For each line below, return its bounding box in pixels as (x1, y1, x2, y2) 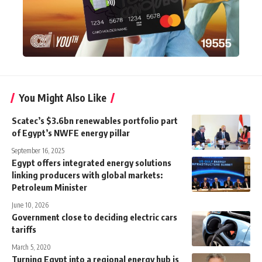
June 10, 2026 (12, 201, 49, 210)
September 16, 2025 (12, 146, 64, 156)
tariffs (12, 224, 36, 235)
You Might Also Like (19, 91, 106, 105)
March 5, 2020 (12, 243, 51, 252)
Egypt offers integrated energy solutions (12, 157, 171, 168)
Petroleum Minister (12, 182, 87, 193)
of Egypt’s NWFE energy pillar (12, 127, 130, 139)
